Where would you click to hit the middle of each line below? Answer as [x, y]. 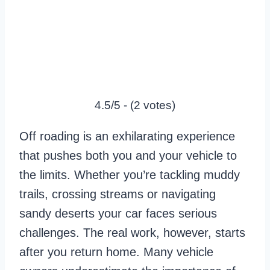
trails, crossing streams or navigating [118, 194]
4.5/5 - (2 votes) [135, 105]
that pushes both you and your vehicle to [128, 156]
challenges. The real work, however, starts [132, 233]
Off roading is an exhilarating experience [127, 137]
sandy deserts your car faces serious [118, 214]
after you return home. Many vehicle [116, 252]
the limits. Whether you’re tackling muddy [130, 175]
